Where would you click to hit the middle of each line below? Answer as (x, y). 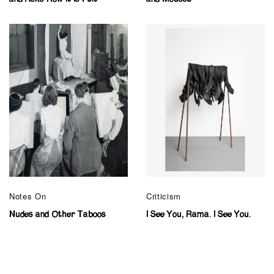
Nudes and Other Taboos (57, 214)
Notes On (28, 196)
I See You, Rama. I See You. (198, 214)
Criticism (164, 196)
